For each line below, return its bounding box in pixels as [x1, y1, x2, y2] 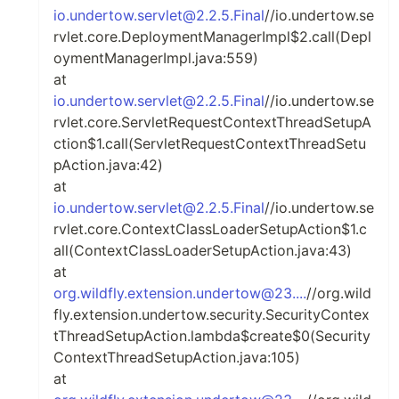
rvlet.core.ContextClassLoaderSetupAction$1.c [53, 220, 367, 238]
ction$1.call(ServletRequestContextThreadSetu [53, 134, 366, 152]
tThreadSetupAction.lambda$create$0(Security [53, 327, 370, 345]
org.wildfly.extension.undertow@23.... [53, 284, 306, 302]
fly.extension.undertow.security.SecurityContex [53, 305, 370, 323]
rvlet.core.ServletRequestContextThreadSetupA [53, 113, 371, 131]
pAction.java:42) [53, 156, 163, 174]
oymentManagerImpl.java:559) [53, 49, 258, 67]
